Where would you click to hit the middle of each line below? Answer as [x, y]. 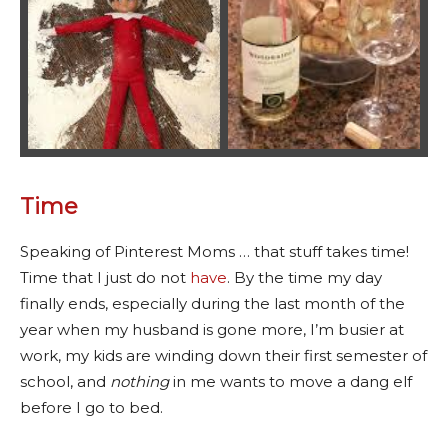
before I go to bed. [91, 407]
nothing [139, 381]
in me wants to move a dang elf [290, 381]
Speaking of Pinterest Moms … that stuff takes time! [214, 251]
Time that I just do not [105, 277]
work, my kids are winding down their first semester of [223, 355]
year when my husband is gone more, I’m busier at [212, 329]
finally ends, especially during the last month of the [212, 303]
